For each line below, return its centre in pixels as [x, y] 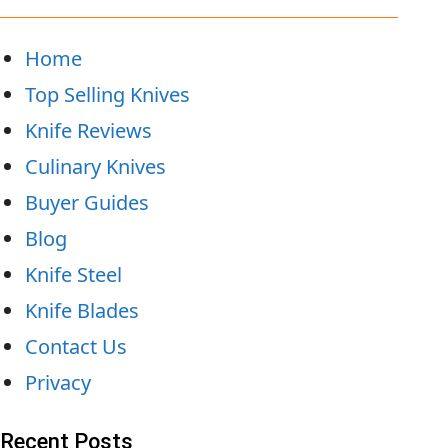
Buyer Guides [87, 202]
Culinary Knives [95, 166]
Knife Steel [73, 274]
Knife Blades [82, 310]
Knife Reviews [88, 130]
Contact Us [76, 346]
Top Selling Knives [107, 94]
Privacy [58, 382]
